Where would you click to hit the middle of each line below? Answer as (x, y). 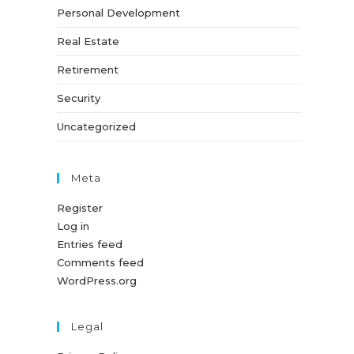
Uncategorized (97, 126)
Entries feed (90, 244)
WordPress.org (97, 281)
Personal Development (119, 13)
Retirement (88, 70)
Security (79, 98)
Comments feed (101, 262)
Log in (73, 226)
